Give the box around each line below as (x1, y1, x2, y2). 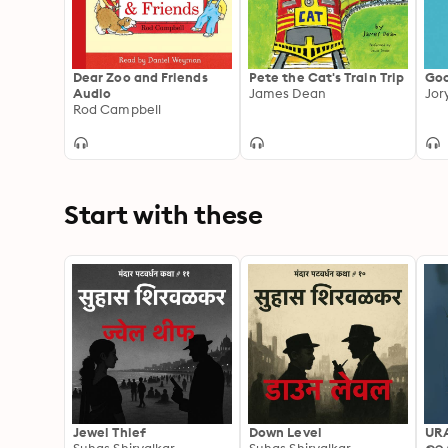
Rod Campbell (73, 101, 161, 117)
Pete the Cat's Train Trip (249, 69, 405, 85)
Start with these (64, 198, 263, 231)
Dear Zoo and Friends (73, 69, 208, 85)
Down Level (249, 424, 322, 440)
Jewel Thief (73, 424, 146, 440)
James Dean (249, 85, 326, 101)
